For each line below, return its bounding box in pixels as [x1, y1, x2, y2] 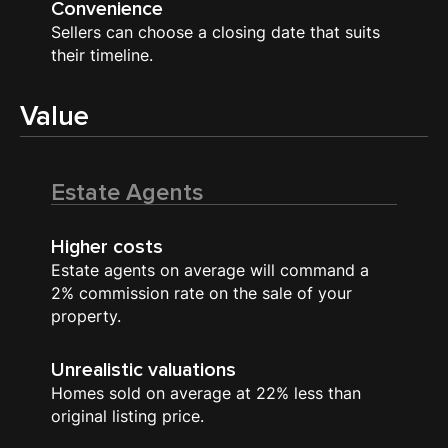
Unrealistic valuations [51, 358, 237, 383]
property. [51, 306, 122, 326]
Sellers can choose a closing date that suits [51, 22, 381, 42]
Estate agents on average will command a [51, 260, 370, 280]
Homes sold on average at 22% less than [51, 384, 362, 404]
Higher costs [51, 234, 164, 259]
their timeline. [51, 45, 154, 65]
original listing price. [51, 407, 205, 427]
